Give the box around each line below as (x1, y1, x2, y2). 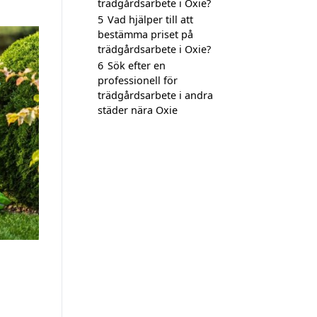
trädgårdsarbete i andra (98, 88, 213, 102)
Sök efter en (108, 59, 166, 72)
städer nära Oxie (98, 103, 178, 117)
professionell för (98, 74, 178, 87)
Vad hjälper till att (108, 13, 193, 26)
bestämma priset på (98, 28, 193, 41)
